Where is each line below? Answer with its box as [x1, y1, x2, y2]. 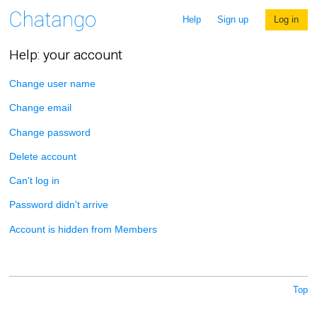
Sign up [217, 14, 249, 25]
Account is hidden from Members [8, 223, 157, 235]
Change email [8, 102, 71, 114]
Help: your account [8, 47, 122, 64]
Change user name [8, 77, 96, 89]
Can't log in [8, 175, 59, 187]
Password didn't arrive [8, 199, 108, 211]
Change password [8, 126, 91, 138]
